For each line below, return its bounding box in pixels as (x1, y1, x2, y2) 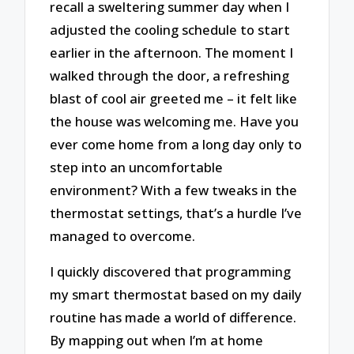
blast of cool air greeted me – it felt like (50, 89, 298, 108)
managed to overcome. (50, 227, 196, 246)
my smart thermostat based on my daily (50, 284, 303, 303)
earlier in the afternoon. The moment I (50, 43, 294, 62)
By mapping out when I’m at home (50, 330, 264, 349)
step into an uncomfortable (50, 158, 224, 177)
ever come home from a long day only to (50, 135, 303, 154)
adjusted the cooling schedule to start (50, 21, 291, 40)
